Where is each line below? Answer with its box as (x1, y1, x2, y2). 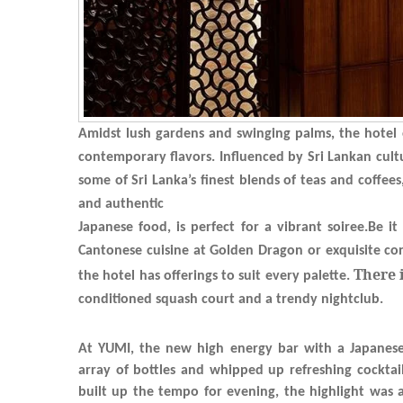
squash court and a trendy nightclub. (156, 291, 383, 307)
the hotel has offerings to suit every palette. (78, 268, 354, 283)
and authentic (78, 196, 164, 211)
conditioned (78, 291, 156, 307)
